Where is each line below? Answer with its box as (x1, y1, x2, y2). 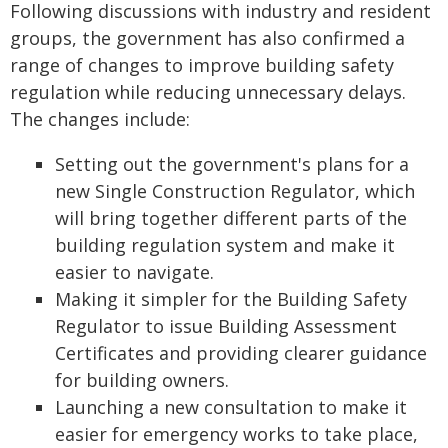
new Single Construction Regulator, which (55, 179, 415, 203)
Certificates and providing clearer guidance (55, 341, 427, 365)
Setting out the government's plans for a (55, 152, 409, 176)
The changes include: (10, 107, 190, 131)
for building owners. (55, 368, 229, 392)
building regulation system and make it (55, 233, 395, 257)
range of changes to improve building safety (10, 53, 394, 77)
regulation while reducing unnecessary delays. (10, 80, 406, 104)
